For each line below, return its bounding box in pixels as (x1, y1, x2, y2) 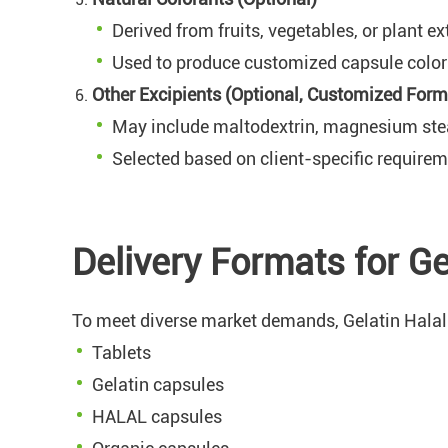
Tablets (92, 341, 151, 363)
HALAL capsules (92, 405, 222, 427)
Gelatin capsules (92, 373, 224, 395)
